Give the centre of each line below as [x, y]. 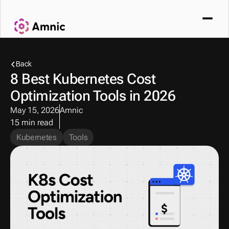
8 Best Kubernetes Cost [83, 79]
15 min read [32, 122]
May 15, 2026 [35, 110]
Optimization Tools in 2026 [93, 96]
